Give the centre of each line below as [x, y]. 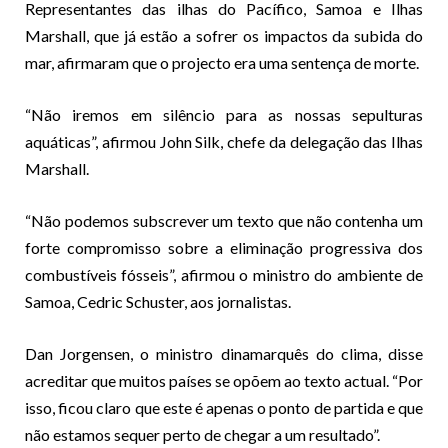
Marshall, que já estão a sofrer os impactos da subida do [224, 35]
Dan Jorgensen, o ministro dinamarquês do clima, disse [224, 353]
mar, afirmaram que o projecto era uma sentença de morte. [222, 62]
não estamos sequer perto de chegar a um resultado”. [202, 434]
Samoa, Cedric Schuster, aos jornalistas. [158, 301]
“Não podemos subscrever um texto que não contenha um [224, 220]
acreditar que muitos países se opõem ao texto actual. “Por [224, 380]
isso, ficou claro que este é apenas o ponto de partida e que [224, 407]
